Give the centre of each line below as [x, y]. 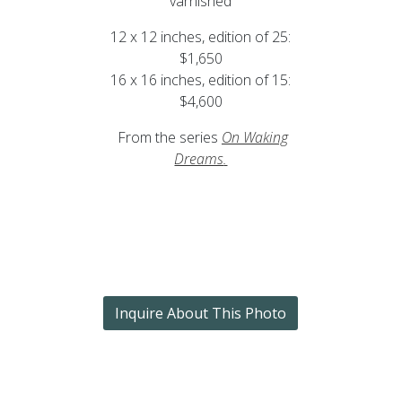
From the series [166, 137]
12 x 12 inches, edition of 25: [201, 36]
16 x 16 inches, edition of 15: [201, 79]
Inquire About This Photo [201, 313]
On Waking [254, 137]
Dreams [199, 158]
